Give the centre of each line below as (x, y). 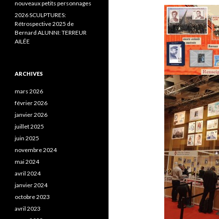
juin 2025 (27, 138)
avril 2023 (28, 208)
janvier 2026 (31, 115)
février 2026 (31, 103)
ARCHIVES (29, 74)
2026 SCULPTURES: (40, 15)
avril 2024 (28, 173)
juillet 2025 (29, 126)
